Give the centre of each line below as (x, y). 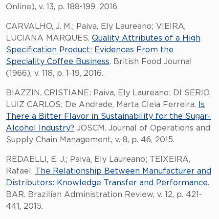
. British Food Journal (151, 62)
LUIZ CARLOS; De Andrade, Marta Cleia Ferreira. (102, 105)
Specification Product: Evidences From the (90, 50)
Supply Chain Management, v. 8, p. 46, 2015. (90, 140)
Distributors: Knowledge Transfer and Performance (107, 183)
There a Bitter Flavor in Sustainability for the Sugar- (108, 116)
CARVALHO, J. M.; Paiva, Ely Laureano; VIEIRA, (96, 26)
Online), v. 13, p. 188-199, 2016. (62, 7)
